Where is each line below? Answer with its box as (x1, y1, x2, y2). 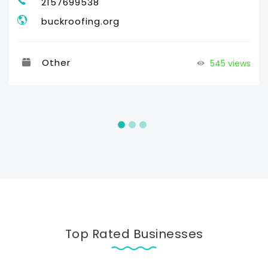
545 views (208, 57, 251, 70)
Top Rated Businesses (65, 226, 203, 243)
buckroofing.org (41, 15, 120, 28)
